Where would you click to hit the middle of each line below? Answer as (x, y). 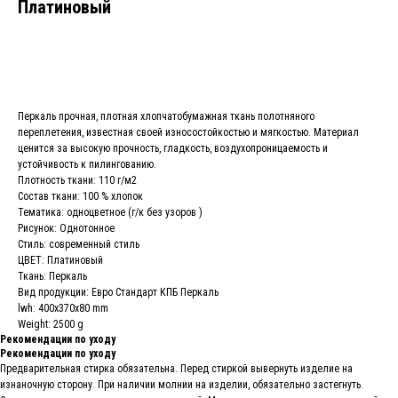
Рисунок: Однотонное (66, 228)
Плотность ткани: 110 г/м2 (77, 180)
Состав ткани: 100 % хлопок (80, 196)
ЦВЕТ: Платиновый (60, 260)
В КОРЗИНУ (199, 60)
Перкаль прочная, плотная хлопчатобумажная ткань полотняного (166, 116)
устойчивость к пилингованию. (87, 164)
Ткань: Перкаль (52, 276)
